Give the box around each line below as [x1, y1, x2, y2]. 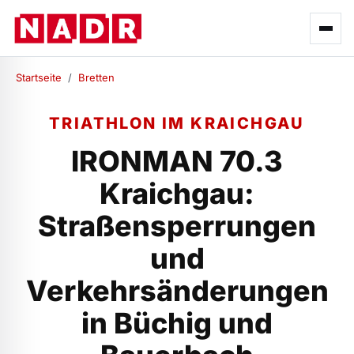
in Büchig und [81, 306, 273, 341]
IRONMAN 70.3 [71, 144, 283, 179]
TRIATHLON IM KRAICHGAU [49, 114, 305, 133]
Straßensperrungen [38, 209, 316, 243]
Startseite [16, 71, 62, 84]
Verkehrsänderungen [25, 273, 329, 308]
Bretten [78, 71, 115, 84]
